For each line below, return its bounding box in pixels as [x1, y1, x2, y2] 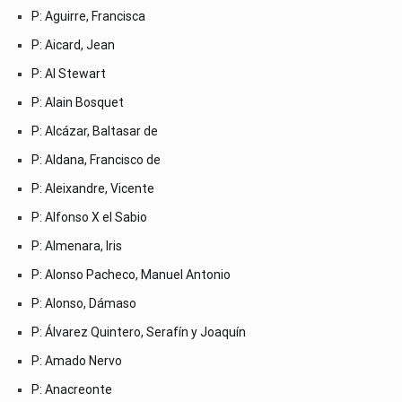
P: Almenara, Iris [31, 238, 122, 253]
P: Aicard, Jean [31, 37, 115, 52]
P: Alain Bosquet [31, 94, 124, 109]
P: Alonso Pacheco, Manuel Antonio [31, 267, 231, 282]
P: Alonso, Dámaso [31, 295, 136, 310]
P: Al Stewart [31, 66, 106, 81]
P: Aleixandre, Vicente [31, 180, 154, 196]
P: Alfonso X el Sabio [31, 209, 147, 224]
